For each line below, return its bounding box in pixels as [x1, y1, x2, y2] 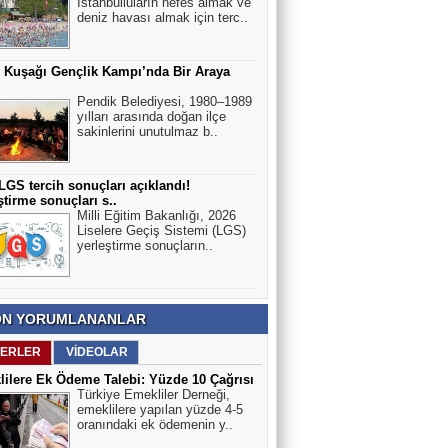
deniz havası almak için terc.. [77, 10, 248, 25]
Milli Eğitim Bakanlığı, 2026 [77, 208, 236, 223]
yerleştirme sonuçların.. [77, 238, 213, 253]
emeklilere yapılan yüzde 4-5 [77, 402, 243, 417]
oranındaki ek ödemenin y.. [77, 417, 233, 432]
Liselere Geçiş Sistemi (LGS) [77, 223, 246, 238]
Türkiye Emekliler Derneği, [77, 387, 230, 402]
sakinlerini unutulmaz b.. [77, 124, 218, 139]
